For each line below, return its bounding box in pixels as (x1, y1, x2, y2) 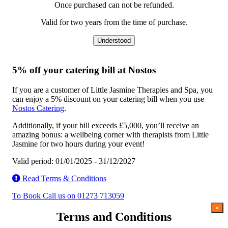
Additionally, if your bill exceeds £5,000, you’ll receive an (12, 121, 199, 130)
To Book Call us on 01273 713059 (12, 191, 124, 200)
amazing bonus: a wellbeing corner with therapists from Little (12, 130, 209, 139)
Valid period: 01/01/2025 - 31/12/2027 (12, 156, 135, 165)
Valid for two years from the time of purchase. (40, 18, 188, 27)
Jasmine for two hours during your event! (12, 139, 145, 148)
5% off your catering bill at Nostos (12, 64, 156, 75)
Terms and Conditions (56, 210, 172, 224)
